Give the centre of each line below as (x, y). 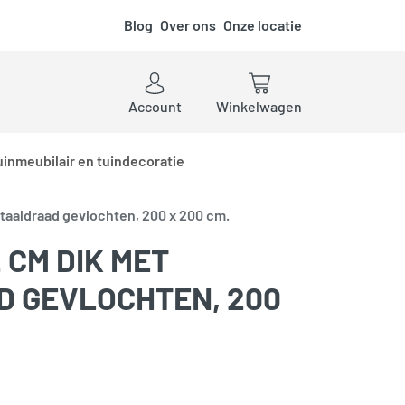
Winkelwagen (259, 106)
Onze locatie (263, 25)
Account (155, 106)
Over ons (188, 25)
